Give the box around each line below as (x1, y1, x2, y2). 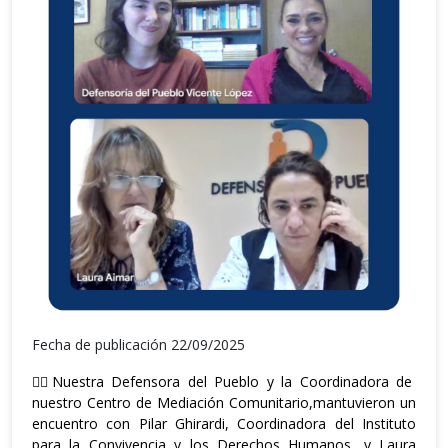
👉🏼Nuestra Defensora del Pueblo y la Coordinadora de (32, 372, 413, 391)
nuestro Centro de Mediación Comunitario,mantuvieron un (32, 393, 416, 412)
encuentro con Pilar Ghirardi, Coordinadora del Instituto (32, 414, 416, 433)
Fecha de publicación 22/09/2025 (32, 335, 245, 354)
